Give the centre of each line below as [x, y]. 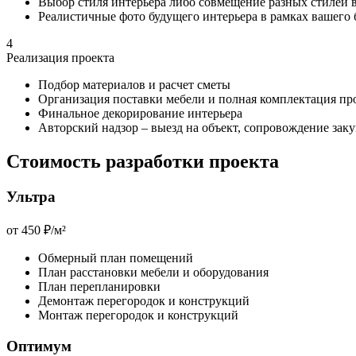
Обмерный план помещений [116, 257]
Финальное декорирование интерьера [140, 114]
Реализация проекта [60, 58]
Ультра [31, 197]
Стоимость [54, 162]
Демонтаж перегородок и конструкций [144, 300]
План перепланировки [99, 286]
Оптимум [39, 346]
